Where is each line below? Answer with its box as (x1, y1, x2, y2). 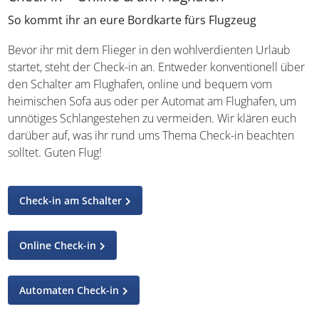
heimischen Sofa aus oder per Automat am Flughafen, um (8, 93, 297, 109)
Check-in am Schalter (19, 194, 122, 207)
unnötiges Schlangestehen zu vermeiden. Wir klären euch (8, 110, 297, 126)
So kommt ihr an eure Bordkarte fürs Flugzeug (8, 12, 257, 28)
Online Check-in (19, 239, 97, 252)
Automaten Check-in (19, 283, 120, 297)
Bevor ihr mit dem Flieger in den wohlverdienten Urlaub (8, 42, 291, 58)
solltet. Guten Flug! (8, 145, 103, 160)
